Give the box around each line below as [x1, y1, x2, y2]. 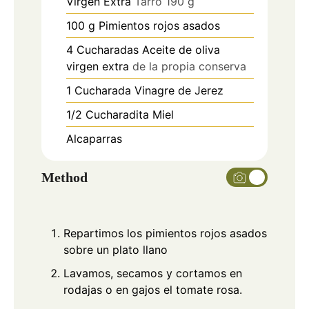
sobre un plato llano [63, 243, 168, 257]
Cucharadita [86, 108, 149, 122]
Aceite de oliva [142, 43, 220, 57]
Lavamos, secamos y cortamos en [63, 266, 242, 281]
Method [41, 170, 88, 186]
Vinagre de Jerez [134, 83, 223, 98]
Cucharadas [77, 43, 139, 57]
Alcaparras [66, 132, 122, 146]
